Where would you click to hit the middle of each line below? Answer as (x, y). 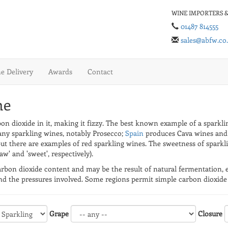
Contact (100, 72)
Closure (210, 214)
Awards (60, 72)
